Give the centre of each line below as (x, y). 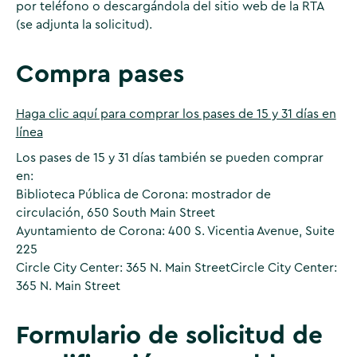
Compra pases (100, 74)
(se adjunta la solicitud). (84, 25)
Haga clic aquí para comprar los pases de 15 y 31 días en (176, 114)
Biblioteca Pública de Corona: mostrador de (143, 195)
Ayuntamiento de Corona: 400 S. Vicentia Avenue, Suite (175, 231)
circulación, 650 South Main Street (115, 213)
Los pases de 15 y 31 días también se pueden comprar (169, 158)
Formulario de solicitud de (169, 335)
